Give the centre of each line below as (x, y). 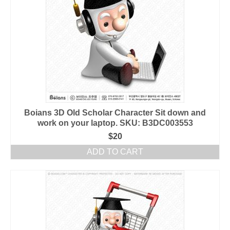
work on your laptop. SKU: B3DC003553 (115, 123)
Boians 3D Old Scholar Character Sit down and (115, 113)
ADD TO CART (115, 152)
